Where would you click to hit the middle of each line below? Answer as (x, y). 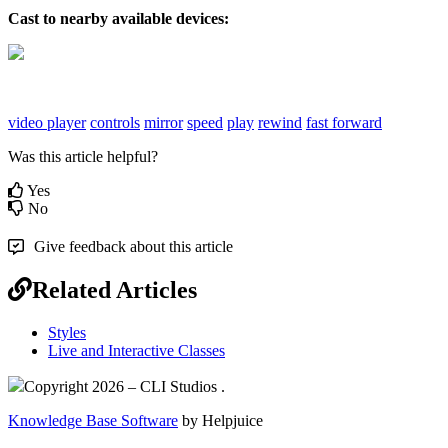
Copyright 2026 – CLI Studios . (124, 386)
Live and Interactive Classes (136, 350)
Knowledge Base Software (93, 420)
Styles (67, 332)
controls (115, 122)
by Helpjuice (220, 420)
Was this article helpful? (83, 156)
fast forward (344, 122)
